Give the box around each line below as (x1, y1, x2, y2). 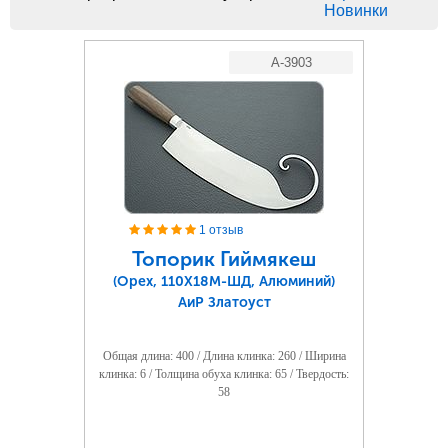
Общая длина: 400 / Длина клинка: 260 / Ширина (102, 349, 346, 363)
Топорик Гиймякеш (132, 247, 316, 271)
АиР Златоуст (177, 294, 271, 311)
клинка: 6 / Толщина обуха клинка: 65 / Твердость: (99, 367, 349, 381)
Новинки (324, 2, 388, 19)
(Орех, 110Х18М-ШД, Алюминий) (113, 273, 335, 290)
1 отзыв (199, 223, 243, 237)
